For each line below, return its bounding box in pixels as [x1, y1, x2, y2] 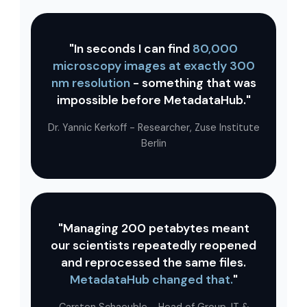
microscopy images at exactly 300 [52, 58, 255, 74]
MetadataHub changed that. [69, 272, 233, 288]
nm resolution [51, 75, 130, 91]
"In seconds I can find [69, 41, 190, 57]
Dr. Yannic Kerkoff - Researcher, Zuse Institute [47, 121, 260, 134]
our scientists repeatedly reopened [51, 238, 256, 254]
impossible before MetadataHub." [56, 93, 251, 108]
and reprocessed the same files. [61, 255, 246, 271]
